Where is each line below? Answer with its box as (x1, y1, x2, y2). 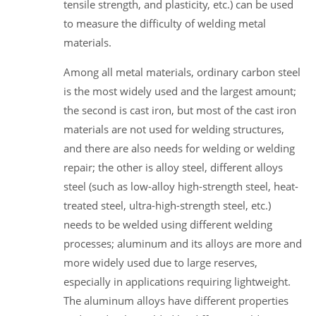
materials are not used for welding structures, (63, 121, 284, 136)
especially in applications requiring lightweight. (63, 274, 291, 288)
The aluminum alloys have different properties (63, 293, 288, 308)
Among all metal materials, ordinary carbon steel (63, 64, 300, 79)
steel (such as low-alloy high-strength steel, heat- (63, 178, 298, 193)
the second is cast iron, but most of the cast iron (63, 102, 296, 117)
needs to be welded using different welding (63, 217, 272, 231)
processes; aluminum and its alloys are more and (63, 236, 302, 250)
